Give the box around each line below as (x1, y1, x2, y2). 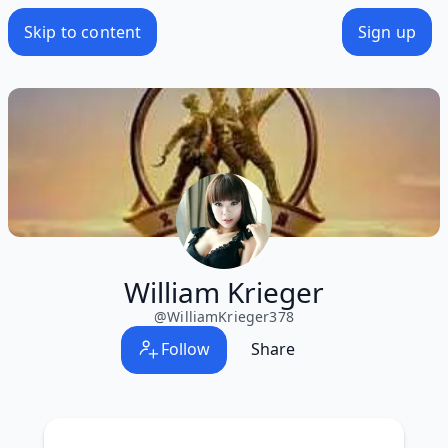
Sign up (357, 20, 416, 43)
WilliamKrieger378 (167, 306, 294, 326)
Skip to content (24, 20, 142, 43)
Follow (160, 338, 211, 361)
